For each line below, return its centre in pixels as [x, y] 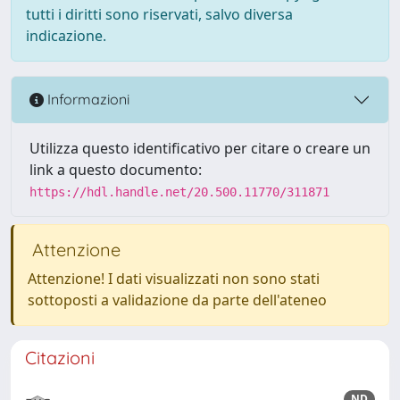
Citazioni [60, 357]
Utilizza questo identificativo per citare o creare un [200, 148]
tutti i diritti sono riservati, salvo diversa [159, 14]
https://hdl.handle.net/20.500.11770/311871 [179, 192]
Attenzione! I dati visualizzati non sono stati [174, 278]
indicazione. [66, 35]
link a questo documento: [116, 169]
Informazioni [87, 100]
